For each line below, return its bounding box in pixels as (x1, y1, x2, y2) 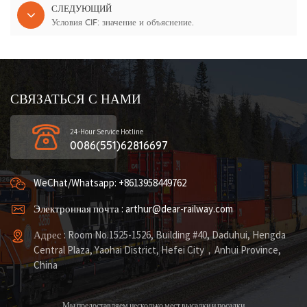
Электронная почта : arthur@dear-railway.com (34, 203, 233, 217)
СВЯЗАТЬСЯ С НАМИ (10, 90, 141, 108)
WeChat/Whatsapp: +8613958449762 (34, 177, 186, 191)
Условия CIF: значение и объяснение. (51, 16, 194, 28)
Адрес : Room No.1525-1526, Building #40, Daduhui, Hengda (34, 229, 286, 243)
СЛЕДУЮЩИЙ (51, 3, 112, 14)
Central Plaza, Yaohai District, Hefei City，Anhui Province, (34, 244, 281, 258)
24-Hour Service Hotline (70, 127, 143, 138)
